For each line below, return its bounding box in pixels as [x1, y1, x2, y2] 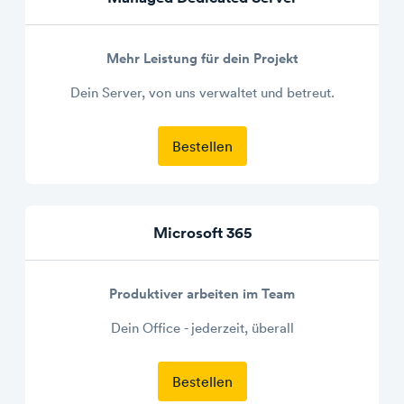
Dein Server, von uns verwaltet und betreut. [69, 84, 335, 101]
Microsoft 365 [152, 223, 252, 243]
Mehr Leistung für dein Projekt [106, 49, 298, 68]
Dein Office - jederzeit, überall [110, 319, 294, 336]
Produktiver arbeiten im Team [109, 284, 295, 303]
